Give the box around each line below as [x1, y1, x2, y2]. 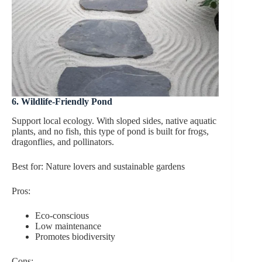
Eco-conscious [35, 211, 89, 221]
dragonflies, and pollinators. [12, 137, 114, 147]
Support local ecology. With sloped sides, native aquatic [12, 116, 216, 126]
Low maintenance [35, 221, 101, 232]
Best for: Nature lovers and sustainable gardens [12, 161, 185, 172]
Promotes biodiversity [35, 232, 115, 242]
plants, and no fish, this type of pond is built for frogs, [12, 126, 209, 137]
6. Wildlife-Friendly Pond [12, 96, 112, 107]
